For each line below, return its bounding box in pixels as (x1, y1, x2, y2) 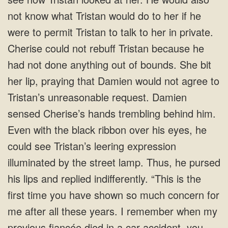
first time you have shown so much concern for (8, 187, 219, 202)
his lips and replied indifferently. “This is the (8, 171, 201, 186)
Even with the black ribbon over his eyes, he (8, 122, 207, 137)
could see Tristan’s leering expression (8, 138, 176, 153)
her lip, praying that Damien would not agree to (8, 73, 219, 88)
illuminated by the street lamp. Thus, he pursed (8, 155, 220, 169)
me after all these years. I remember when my (8, 204, 217, 218)
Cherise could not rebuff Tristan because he (8, 41, 204, 55)
